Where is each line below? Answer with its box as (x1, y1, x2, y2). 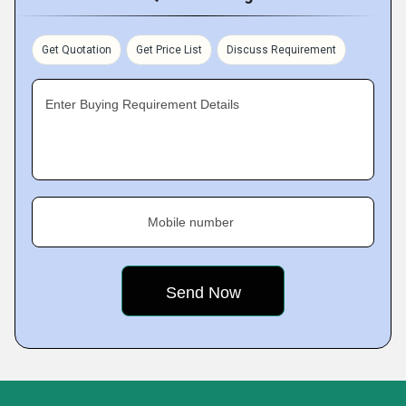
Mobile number (148, 215, 234, 229)
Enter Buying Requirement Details (45, 97, 239, 111)
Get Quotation (42, 43, 111, 56)
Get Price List (136, 43, 202, 56)
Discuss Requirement (227, 43, 336, 56)
